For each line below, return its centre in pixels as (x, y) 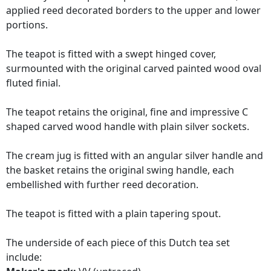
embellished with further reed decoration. (102, 185)
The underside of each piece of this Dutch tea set (118, 243)
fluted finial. (33, 83)
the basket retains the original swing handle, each (120, 170)
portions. (27, 25)
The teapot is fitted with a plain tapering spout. (113, 214)
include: (24, 257)
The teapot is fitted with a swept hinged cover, (111, 54)
